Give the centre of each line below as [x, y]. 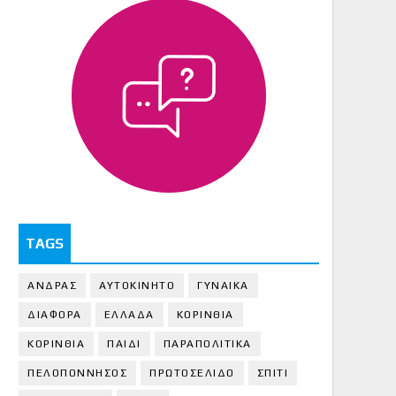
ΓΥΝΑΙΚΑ [223, 285]
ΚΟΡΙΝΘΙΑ [205, 314]
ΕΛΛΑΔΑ [129, 314]
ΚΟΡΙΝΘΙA [56, 343]
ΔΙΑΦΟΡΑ [55, 314]
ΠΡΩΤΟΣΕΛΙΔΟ [192, 373]
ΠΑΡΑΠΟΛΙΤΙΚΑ [207, 343]
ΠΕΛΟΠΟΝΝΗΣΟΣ [77, 373]
